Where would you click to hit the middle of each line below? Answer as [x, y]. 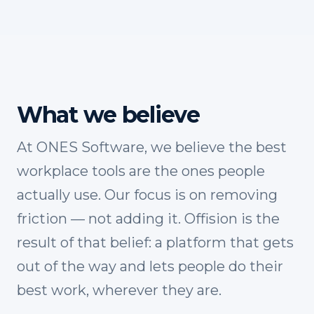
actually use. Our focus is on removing [147, 194]
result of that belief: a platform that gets [155, 242]
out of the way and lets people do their [150, 266]
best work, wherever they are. [119, 290]
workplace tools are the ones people [141, 171]
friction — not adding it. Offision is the [148, 218]
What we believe [108, 114]
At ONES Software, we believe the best [152, 147]
